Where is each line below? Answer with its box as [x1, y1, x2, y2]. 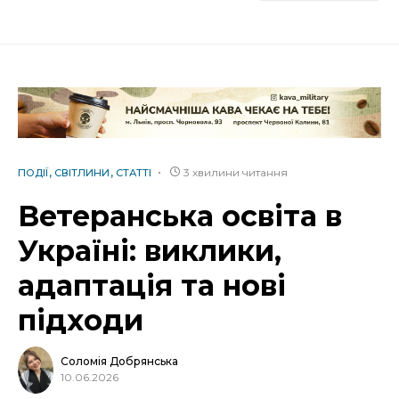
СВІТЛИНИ [54, 166, 110, 179]
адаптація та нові [18, 267, 286, 303]
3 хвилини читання [183, 165, 288, 179]
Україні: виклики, [18, 232, 281, 268]
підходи [18, 302, 151, 338]
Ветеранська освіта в [18, 198, 342, 233]
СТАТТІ [116, 166, 151, 179]
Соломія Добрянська [61, 354, 178, 369]
